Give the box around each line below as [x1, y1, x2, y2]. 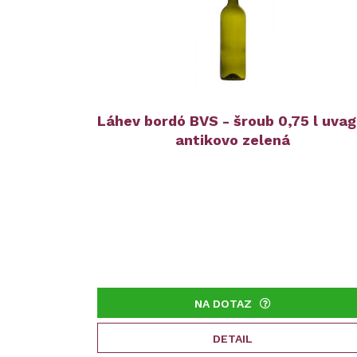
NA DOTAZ [194, 297, 252, 310]
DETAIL [212, 332, 253, 345]
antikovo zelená [175, 131, 290, 148]
